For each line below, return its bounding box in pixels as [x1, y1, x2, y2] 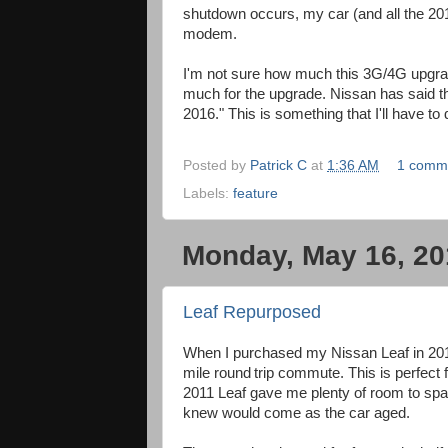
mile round [183, 365, 251, 382]
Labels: [183, 186, 233, 202]
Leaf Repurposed [183, 302, 321, 323]
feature [233, 186, 278, 202]
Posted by [183, 158, 250, 174]
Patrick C [250, 158, 307, 174]
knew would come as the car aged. [183, 405, 410, 422]
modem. [183, 25, 237, 42]
